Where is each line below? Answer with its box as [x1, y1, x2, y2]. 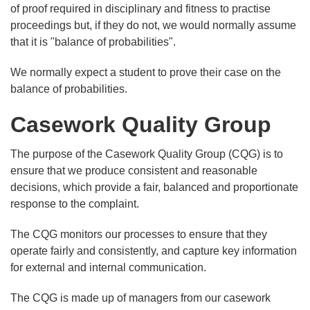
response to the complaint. [10, 198, 139, 210]
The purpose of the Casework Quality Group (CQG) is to [10, 148, 283, 161]
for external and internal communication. [10, 262, 206, 274]
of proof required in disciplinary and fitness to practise [10, 3, 271, 15]
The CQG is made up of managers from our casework [10, 292, 271, 304]
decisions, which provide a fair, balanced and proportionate [10, 181, 298, 194]
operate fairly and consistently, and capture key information [10, 245, 297, 257]
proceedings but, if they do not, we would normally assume [10, 19, 296, 32]
